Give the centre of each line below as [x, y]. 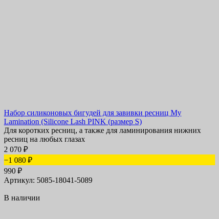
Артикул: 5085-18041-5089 [48, 180]
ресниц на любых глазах [44, 139]
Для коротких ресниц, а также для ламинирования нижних [102, 131]
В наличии [22, 198]
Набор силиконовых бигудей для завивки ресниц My [93, 113]
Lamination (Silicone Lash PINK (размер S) [73, 122]
